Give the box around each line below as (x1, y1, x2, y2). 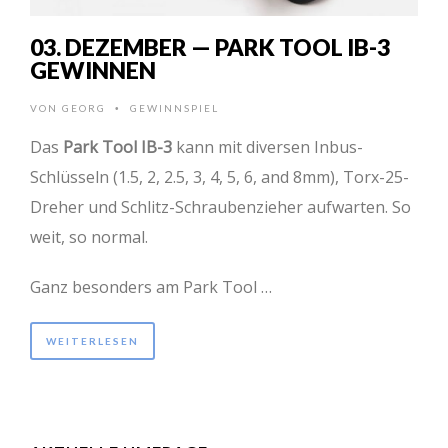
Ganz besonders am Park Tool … (30, 275, 272, 298)
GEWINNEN (30, 55, 156, 84)
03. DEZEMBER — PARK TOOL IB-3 (30, 32, 390, 61)
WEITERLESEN (46, 334, 139, 347)
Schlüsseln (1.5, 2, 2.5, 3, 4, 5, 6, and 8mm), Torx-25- (30, 165, 409, 188)
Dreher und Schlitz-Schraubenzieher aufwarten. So (30, 195, 411, 218)
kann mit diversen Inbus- (172, 135, 363, 158)
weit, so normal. (30, 225, 148, 248)
